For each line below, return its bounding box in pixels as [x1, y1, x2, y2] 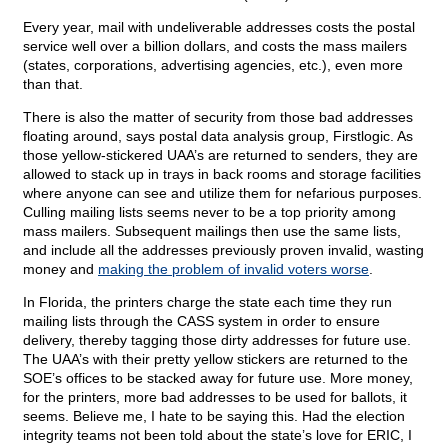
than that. [23, 76, 83, 93]
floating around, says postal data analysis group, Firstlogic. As [23, 128, 413, 145]
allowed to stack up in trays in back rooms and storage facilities [23, 166, 421, 183]
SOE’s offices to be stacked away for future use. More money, [23, 370, 413, 387]
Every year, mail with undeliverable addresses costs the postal [23, 19, 415, 36]
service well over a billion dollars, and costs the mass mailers [23, 38, 407, 55]
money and [23, 261, 98, 278]
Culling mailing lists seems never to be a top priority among [23, 204, 396, 221]
